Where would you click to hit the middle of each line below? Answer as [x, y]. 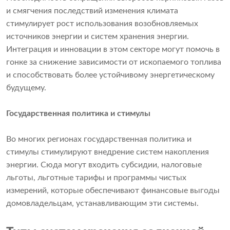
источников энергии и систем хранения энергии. [98, 36]
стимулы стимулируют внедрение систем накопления [108, 152]
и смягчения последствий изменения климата [92, 11]
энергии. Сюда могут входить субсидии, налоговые [104, 165]
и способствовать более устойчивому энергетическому [110, 75]
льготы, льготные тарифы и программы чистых [96, 177]
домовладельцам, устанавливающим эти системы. [102, 203]
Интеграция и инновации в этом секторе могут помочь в [113, 49]
